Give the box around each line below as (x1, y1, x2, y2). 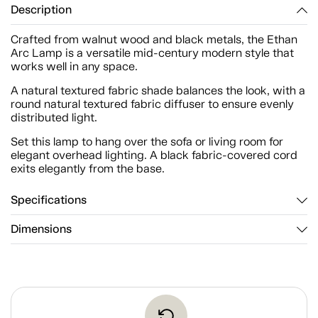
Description (11, 3, 72, 17)
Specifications (11, 193, 87, 207)
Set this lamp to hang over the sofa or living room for (11, 135, 283, 148)
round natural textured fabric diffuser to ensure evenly (11, 97, 294, 111)
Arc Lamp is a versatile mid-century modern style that (11, 46, 294, 60)
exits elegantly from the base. (11, 162, 168, 175)
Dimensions (11, 222, 72, 236)
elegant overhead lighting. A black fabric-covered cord (11, 148, 297, 162)
